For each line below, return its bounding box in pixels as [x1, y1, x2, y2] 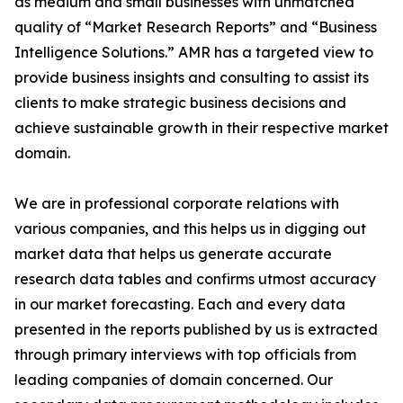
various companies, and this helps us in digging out [14, 219, 366, 237]
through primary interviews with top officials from [14, 345, 356, 363]
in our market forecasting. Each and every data [14, 295, 345, 313]
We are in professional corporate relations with [14, 194, 339, 212]
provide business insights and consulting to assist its [14, 68, 369, 86]
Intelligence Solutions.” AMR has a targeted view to [14, 43, 373, 61]
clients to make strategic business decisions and [14, 94, 346, 112]
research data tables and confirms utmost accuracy [14, 270, 376, 288]
